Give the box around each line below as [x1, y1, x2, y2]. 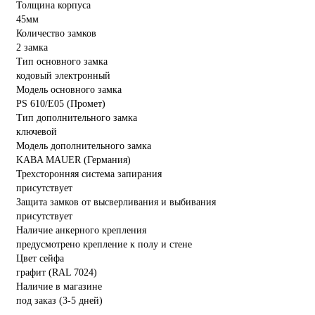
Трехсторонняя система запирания [16, 168, 162, 179]
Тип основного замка [16, 56, 108, 67]
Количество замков [16, 27, 96, 39]
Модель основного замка [16, 84, 122, 95]
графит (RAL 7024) [16, 266, 97, 278]
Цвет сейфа [16, 252, 64, 264]
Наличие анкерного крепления [16, 224, 146, 236]
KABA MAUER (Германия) [16, 154, 131, 165]
